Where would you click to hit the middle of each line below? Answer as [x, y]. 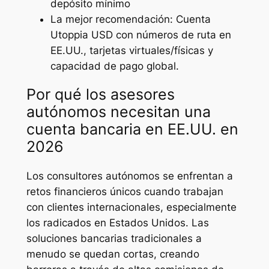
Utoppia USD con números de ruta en [141, 35]
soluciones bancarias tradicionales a [114, 238]
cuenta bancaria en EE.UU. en [132, 129]
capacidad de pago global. [114, 66]
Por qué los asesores [100, 95]
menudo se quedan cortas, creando [113, 254]
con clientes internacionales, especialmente [131, 207]
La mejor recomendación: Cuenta [130, 19]
